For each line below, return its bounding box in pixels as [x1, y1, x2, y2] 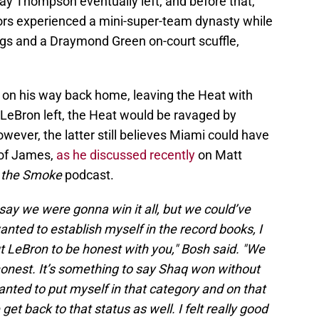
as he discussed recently [56, 147, 195, 163]
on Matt [195, 147, 242, 163]
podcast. [62, 167, 114, 183]
